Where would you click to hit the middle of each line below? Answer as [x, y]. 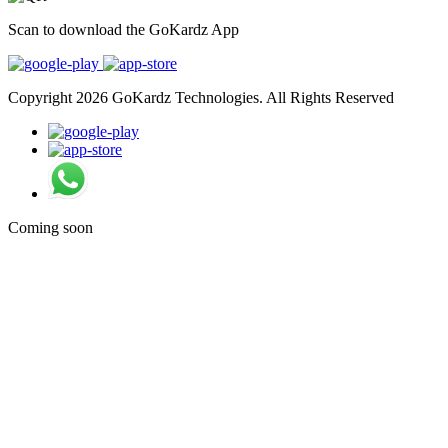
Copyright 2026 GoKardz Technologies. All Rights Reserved [201, 97]
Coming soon [50, 227]
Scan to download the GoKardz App [123, 29]
